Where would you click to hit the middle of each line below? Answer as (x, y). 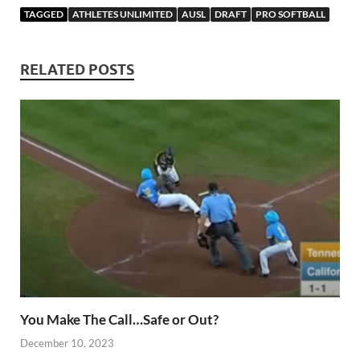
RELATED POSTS (77, 70)
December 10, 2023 (67, 343)
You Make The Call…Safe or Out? (119, 320)
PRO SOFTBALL (290, 14)
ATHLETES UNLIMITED (123, 14)
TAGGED (44, 14)
